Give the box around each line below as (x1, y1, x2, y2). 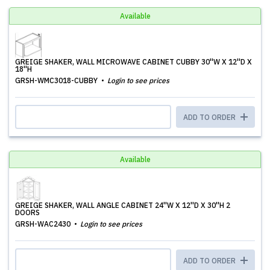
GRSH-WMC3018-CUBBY (15, 76, 99, 85)
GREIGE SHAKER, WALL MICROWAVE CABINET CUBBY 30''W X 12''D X (15, 57, 252, 66)
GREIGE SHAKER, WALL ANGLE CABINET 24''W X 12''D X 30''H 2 (15, 201, 230, 210)
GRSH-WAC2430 (15, 219, 72, 228)
